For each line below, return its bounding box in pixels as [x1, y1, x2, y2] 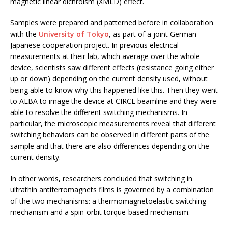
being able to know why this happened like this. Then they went [10, 85, 218, 95]
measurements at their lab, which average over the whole [10, 51, 200, 62]
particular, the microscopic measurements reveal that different [10, 119, 216, 129]
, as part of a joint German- [109, 29, 199, 39]
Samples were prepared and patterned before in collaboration [10, 18, 213, 28]
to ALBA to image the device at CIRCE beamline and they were [10, 96, 216, 106]
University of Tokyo [39, 29, 109, 39]
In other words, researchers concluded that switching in [10, 174, 192, 184]
